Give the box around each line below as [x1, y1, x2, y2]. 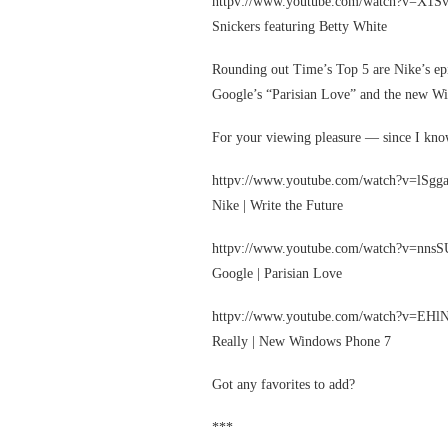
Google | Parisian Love [212, 266, 342, 281]
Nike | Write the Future [212, 198, 343, 213]
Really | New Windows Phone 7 [212, 334, 391, 349]
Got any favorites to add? [212, 377, 355, 392]
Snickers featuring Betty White [212, 19, 387, 34]
